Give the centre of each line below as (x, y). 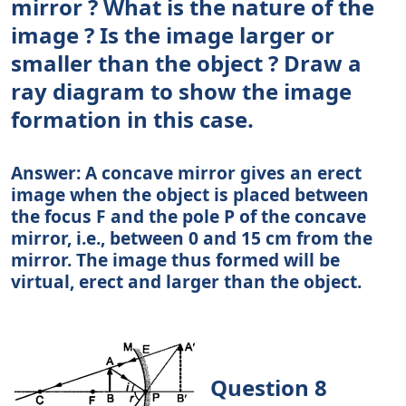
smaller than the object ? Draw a (186, 63)
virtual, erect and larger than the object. (186, 282)
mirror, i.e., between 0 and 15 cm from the (192, 238)
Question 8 (266, 387)
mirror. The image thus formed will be (175, 260)
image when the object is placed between (190, 195)
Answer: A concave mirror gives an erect (186, 173)
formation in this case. (132, 120)
